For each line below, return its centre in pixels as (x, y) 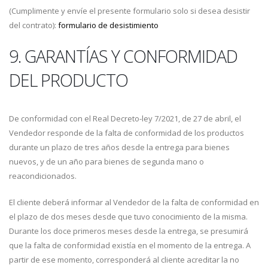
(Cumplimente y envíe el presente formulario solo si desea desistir (130, 11)
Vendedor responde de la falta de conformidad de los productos (127, 133)
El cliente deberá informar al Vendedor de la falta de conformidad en (134, 202)
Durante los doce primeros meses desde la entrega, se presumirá (129, 231)
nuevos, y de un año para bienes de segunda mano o (106, 162)
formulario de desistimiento (108, 25)
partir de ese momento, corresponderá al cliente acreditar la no (124, 260)
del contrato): (33, 25)
